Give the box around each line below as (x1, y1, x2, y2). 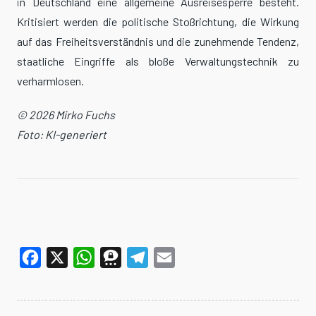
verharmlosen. (17, 74, 84, 88)
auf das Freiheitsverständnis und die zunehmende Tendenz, (17, 35, 299, 49)
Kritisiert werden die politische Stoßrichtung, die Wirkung (17, 15, 299, 29)
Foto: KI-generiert (17, 128, 107, 142)
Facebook (41, 250, 87, 265)
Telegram (148, 250, 191, 265)
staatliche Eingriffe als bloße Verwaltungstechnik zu (17, 54, 299, 68)
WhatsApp (95, 250, 145, 265)
